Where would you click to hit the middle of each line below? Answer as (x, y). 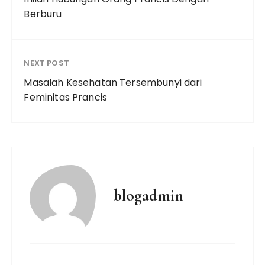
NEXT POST (46, 63)
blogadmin (149, 195)
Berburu (43, 14)
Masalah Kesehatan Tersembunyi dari (113, 83)
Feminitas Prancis (66, 98)
